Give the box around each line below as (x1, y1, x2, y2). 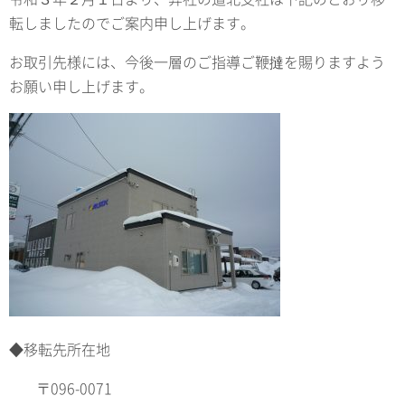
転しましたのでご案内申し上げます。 (9, 11, 255, 33)
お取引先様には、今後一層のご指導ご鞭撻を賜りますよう (9, 50, 385, 72)
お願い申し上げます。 (9, 74, 154, 97)
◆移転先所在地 (9, 337, 110, 360)
